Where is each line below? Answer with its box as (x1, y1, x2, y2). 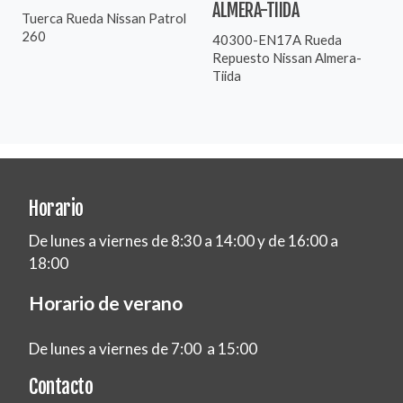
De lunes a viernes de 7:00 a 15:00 (29, 338, 257, 358)
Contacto (29, 373, 93, 399)
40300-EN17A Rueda (212, 31, 342, 48)
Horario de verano (29, 291, 183, 316)
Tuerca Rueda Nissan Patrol (22, 9, 186, 26)
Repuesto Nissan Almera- (212, 49, 362, 66)
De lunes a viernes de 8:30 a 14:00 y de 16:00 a (29, 231, 338, 251)
